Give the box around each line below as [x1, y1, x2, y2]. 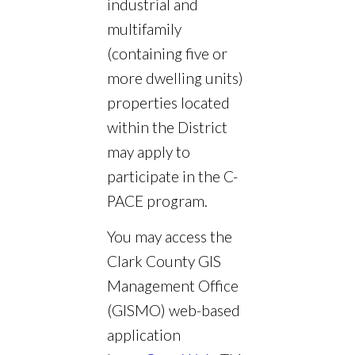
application [107, 326, 181, 345]
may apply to [107, 143, 190, 162]
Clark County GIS [107, 252, 221, 271]
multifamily [107, 20, 181, 39]
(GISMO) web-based [107, 301, 240, 320]
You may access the [107, 227, 232, 246]
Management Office [107, 277, 239, 296]
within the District [107, 118, 227, 137]
